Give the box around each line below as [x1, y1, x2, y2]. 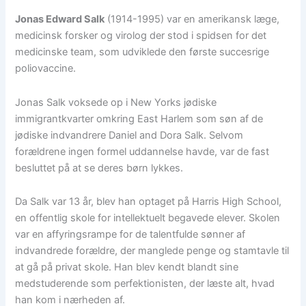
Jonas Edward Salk [15, 13, 105, 26]
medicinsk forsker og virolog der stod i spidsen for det [15, 29, 267, 42]
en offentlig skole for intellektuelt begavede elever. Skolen [15, 212, 281, 225]
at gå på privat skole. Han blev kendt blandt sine [15, 261, 239, 274]
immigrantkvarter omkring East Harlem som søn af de [15, 112, 264, 125]
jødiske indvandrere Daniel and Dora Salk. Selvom [15, 128, 244, 141]
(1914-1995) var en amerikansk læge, [105, 13, 280, 26]
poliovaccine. [15, 62, 76, 75]
